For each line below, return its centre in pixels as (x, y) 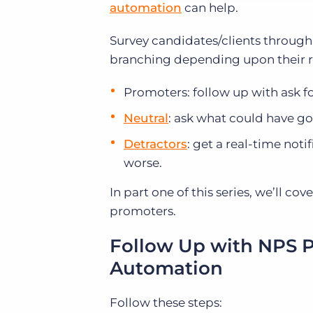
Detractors (155, 144)
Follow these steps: (166, 303)
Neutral (146, 118)
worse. (143, 163)
